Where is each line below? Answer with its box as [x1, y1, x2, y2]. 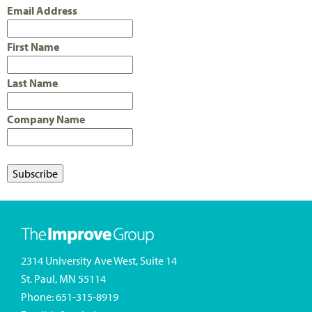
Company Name [7, 112, 85, 127]
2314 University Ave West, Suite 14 [21, 253, 177, 268]
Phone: [21, 290, 56, 304]
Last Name [7, 76, 58, 91]
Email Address [7, 3, 77, 18]
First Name [7, 40, 59, 54]
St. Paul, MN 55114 [21, 272, 106, 286]
